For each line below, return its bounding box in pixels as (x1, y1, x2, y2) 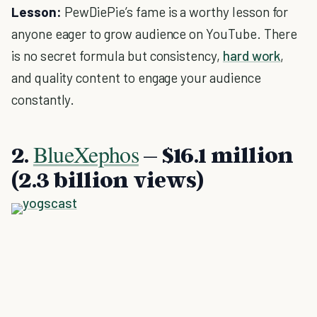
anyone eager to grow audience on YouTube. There (11, 25, 298, 42)
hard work (222, 47, 281, 64)
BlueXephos (33, 139, 139, 169)
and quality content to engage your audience (11, 69, 261, 86)
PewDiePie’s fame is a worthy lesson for (61, 4, 289, 20)
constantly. (11, 91, 75, 108)
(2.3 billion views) (11, 166, 204, 192)
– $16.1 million (138, 141, 294, 168)
